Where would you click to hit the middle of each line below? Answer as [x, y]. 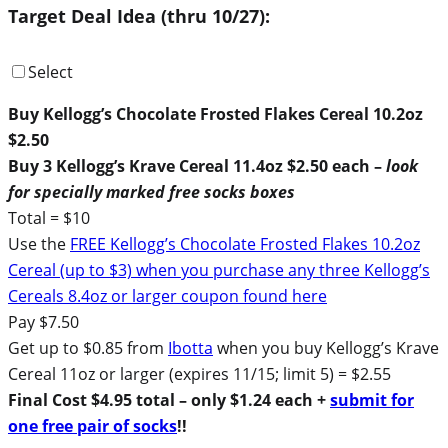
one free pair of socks [92, 425]
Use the [39, 243]
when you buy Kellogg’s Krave [326, 347]
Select [50, 71]
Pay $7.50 [43, 321]
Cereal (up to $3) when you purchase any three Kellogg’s [219, 269]
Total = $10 [49, 217]
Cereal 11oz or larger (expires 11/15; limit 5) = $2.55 [199, 373]
